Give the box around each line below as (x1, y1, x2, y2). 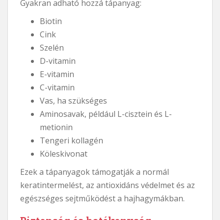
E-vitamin (40, 68, 74, 80)
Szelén (40, 42, 64, 53)
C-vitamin (40, 82, 75, 93)
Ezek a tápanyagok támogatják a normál (20, 166, 169, 177)
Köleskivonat (40, 148, 87, 159)
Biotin (40, 15, 62, 27)
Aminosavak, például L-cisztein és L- (40, 108, 172, 119)
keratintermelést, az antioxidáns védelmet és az (20, 179, 195, 191)
